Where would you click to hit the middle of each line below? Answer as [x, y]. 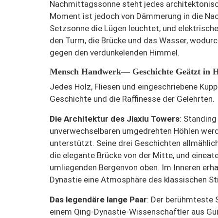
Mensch [65, 71]
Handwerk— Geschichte [127, 71]
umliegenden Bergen [87, 167]
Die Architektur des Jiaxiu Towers [115, 118]
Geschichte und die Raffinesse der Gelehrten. [132, 99]
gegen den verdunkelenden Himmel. [115, 52]
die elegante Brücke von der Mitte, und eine [128, 155]
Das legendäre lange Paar [98, 199]
